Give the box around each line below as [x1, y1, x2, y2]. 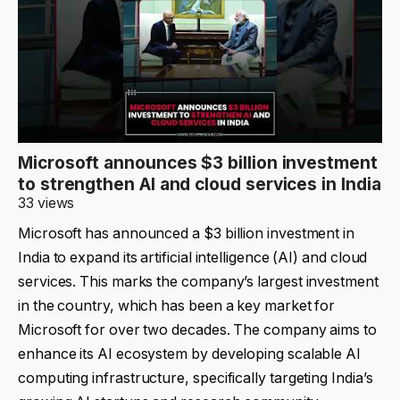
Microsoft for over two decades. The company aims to [18, 321, 377, 338]
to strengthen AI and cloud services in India [18, 173, 381, 195]
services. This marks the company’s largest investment [18, 273, 379, 290]
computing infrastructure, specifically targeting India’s [18, 370, 373, 387]
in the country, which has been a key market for [18, 297, 336, 314]
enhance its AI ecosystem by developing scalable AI [18, 346, 362, 362]
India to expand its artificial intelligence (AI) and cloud [18, 249, 368, 266]
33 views [18, 195, 75, 212]
